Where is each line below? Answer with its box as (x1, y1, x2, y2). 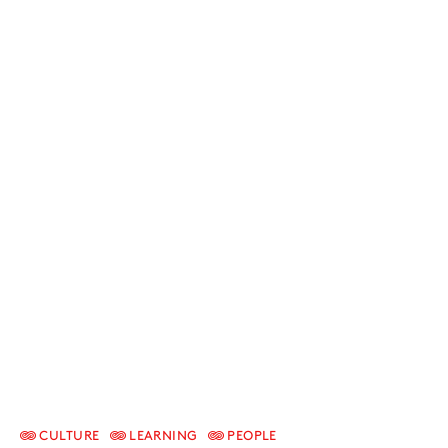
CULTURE (36, 428, 100, 444)
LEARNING (125, 428, 198, 444)
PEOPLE (223, 428, 277, 444)
